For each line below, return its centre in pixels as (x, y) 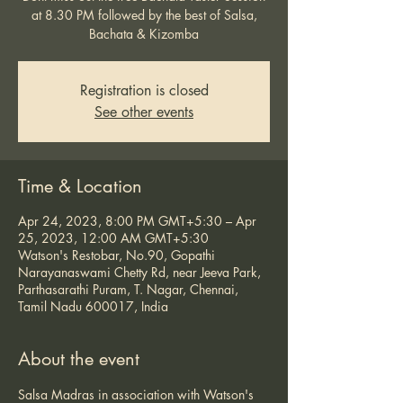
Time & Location (80, 186)
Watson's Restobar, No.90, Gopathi (116, 255)
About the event (79, 359)
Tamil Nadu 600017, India (93, 306)
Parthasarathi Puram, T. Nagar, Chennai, (128, 289)
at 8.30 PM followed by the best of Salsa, (144, 15)
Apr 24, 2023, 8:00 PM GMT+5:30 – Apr (137, 221)
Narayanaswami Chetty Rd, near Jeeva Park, (139, 272)
